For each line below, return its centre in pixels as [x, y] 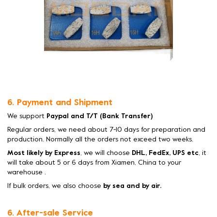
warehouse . [28, 173]
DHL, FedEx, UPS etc [165, 154]
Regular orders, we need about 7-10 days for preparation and [106, 130]
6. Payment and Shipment [61, 103]
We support [27, 117]
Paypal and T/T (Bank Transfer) [100, 117]
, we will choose [106, 154]
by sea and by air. [132, 186]
